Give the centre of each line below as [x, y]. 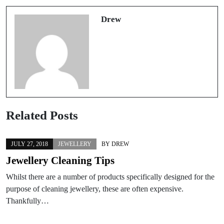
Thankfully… [27, 200]
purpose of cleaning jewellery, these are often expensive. [95, 188]
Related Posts [42, 115]
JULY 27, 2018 [29, 144]
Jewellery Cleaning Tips [60, 160]
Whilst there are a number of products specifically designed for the [110, 176]
